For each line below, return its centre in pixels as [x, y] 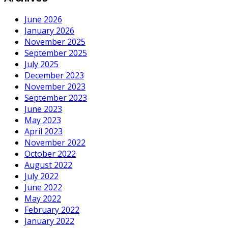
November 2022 [55, 143]
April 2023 [44, 132]
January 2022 [49, 221]
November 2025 [55, 42]
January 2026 [49, 31]
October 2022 [50, 154]
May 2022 [43, 199]
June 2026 [43, 20]
